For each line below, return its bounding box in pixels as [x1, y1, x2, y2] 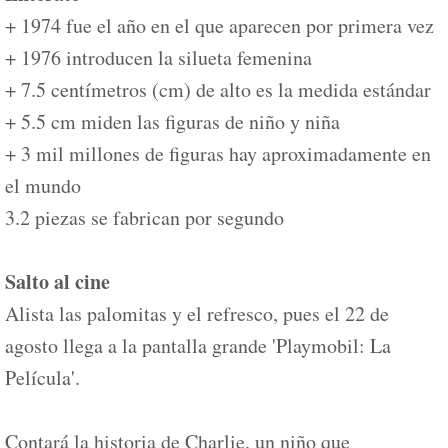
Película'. [5, 364, 80, 391]
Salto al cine [5, 267, 110, 296]
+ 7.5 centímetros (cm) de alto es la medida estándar [5, 76, 431, 103]
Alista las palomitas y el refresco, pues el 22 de [5, 300, 389, 327]
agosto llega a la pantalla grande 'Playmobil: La [5, 332, 391, 359]
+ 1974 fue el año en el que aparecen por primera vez [5, 12, 434, 39]
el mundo [5, 172, 81, 199]
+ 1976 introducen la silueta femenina [5, 44, 312, 71]
